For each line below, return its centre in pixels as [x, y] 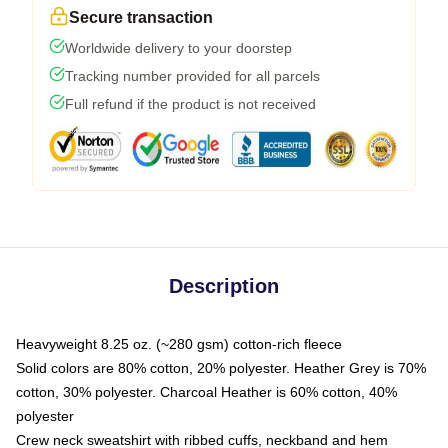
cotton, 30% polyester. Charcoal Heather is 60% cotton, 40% [206, 391]
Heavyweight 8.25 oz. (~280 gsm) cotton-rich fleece [179, 343]
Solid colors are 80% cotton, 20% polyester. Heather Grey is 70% [221, 367]
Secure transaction [141, 17]
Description [224, 285]
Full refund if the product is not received [190, 103]
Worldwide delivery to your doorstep [178, 47]
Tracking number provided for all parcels [192, 75]
